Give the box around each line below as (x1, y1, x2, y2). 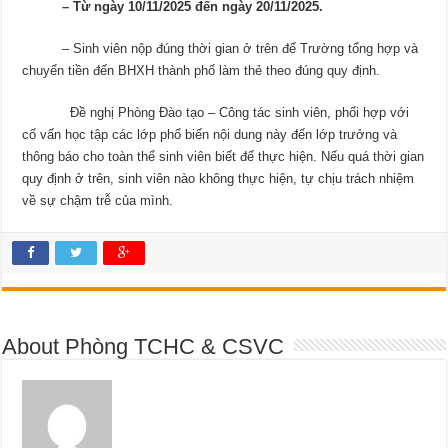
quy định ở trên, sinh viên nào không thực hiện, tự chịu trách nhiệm (22, 170, 415, 186)
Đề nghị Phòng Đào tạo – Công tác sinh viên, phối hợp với (22, 104, 410, 120)
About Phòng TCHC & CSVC (2, 333, 285, 359)
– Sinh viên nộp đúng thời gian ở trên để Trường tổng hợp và (22, 40, 419, 56)
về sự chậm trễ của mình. (22, 192, 174, 208)
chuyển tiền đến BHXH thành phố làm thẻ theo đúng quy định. (22, 62, 381, 78)
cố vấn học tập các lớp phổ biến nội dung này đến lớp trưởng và (22, 126, 398, 142)
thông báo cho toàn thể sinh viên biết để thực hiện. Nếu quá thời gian (22, 148, 425, 164)
